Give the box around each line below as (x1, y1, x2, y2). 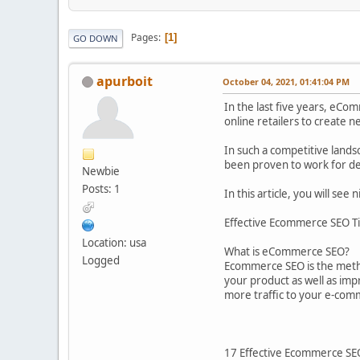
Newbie (82, 163, 120, 178)
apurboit (96, 72, 153, 90)
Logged (82, 252, 120, 268)
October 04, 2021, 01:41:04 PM (223, 75, 350, 88)
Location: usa (82, 235, 146, 250)
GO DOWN (73, 31, 118, 44)
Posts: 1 (82, 181, 121, 196)
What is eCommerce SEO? (224, 243, 350, 259)
